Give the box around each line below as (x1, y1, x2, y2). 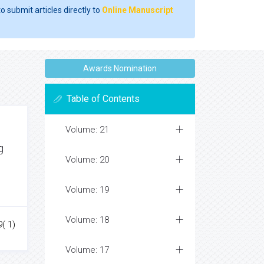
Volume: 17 (65, 245, 109, 255)
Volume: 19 (65, 184, 109, 195)
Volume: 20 (65, 154, 109, 165)
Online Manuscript (102, 5, 173, 15)
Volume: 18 (65, 214, 109, 225)
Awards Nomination (83, 64, 157, 73)
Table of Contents (67, 93, 140, 104)
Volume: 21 (65, 124, 109, 135)
